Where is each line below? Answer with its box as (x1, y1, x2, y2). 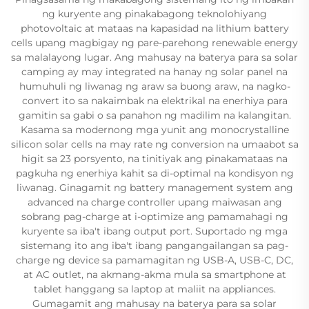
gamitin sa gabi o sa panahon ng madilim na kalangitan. (18, 108, 291, 121)
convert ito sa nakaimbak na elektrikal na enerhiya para (21, 94, 288, 107)
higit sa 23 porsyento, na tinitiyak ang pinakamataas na (21, 152, 288, 165)
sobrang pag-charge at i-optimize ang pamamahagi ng (21, 210, 288, 223)
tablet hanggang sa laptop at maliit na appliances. (33, 282, 276, 295)
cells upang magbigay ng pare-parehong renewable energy (11, 36, 298, 49)
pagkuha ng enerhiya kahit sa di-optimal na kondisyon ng (15, 166, 294, 179)
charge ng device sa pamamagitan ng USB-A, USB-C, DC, (16, 253, 293, 266)
